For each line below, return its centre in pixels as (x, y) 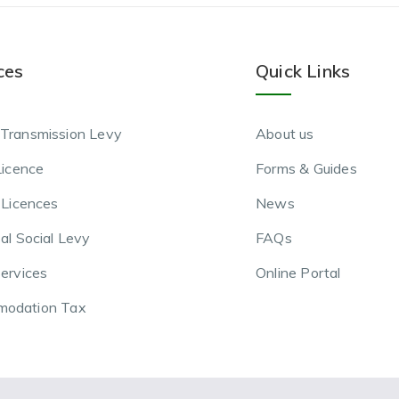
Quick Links (303, 70)
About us (285, 133)
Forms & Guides (306, 168)
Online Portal (298, 272)
